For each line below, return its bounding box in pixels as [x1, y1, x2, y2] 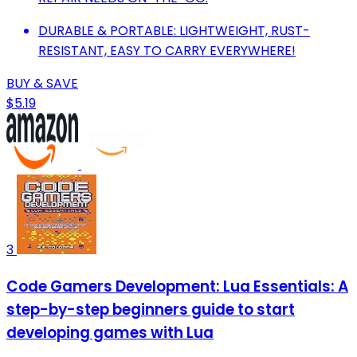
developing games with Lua [6, 321, 214, 343]
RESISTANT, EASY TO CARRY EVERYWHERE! [38, 41, 296, 61]
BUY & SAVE [6, 74, 78, 93]
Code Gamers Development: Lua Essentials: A [6, 275, 348, 297]
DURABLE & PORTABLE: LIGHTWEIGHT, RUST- [38, 22, 310, 41]
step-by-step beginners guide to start [6, 298, 295, 320]
